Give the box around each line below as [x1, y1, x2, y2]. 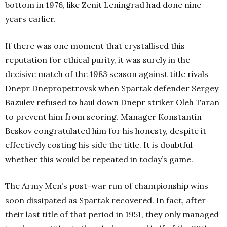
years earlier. [5, 14, 56, 24]
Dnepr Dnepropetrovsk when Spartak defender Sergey [5, 83, 218, 93]
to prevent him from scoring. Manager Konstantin [5, 111, 202, 122]
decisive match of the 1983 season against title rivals [5, 69, 208, 79]
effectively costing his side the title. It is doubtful [5, 140, 193, 150]
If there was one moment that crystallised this [5, 41, 185, 51]
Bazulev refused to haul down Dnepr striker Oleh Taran [5, 97, 219, 107]
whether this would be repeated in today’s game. [5, 154, 193, 164]
